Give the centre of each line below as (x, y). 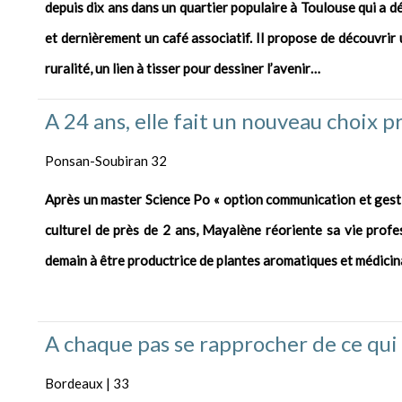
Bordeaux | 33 (87, 384)
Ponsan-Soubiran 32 (106, 161)
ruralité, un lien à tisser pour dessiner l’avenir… (184, 69)
